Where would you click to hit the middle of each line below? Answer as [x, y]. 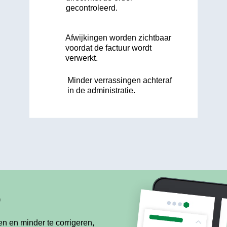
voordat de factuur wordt [108, 48]
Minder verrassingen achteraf [120, 80]
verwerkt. [81, 58]
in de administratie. [102, 90]
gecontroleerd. [91, 8]
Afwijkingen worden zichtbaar [118, 38]
